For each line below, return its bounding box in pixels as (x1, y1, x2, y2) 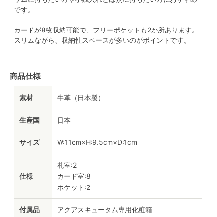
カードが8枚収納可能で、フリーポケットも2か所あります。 (14, 26, 199, 34)
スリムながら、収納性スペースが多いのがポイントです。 (14, 36, 191, 45)
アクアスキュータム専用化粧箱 (57, 205, 153, 214)
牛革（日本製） (57, 93, 105, 102)
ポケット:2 (57, 183, 91, 191)
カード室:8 (57, 171, 91, 180)
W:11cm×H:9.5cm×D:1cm (57, 138, 138, 147)
